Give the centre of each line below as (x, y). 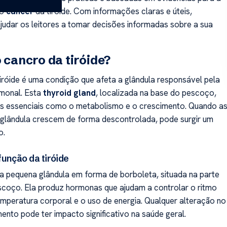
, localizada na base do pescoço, (156, 92)
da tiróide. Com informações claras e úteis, (112, 11)
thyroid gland (69, 92)
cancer (20, 11)
